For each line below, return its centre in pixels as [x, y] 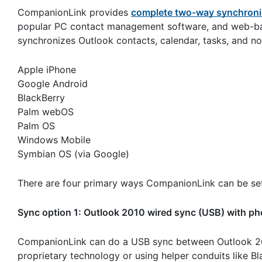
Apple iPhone [47, 70]
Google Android [53, 84]
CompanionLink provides [74, 13]
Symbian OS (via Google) [73, 154]
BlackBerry [41, 98]
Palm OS [36, 126]
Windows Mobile [54, 140]
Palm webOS [46, 112]
